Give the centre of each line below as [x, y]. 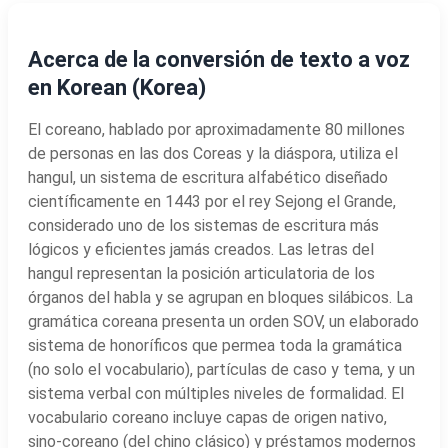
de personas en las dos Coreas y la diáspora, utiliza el [213, 153]
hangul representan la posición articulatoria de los [201, 273]
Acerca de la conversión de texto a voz [219, 59]
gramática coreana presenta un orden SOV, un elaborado [223, 321]
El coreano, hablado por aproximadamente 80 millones [216, 129]
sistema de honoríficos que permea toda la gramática [215, 345]
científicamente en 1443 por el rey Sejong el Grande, [212, 201]
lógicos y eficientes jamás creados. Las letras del [201, 249]
